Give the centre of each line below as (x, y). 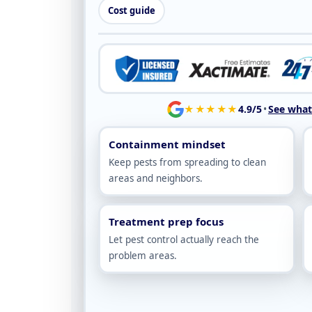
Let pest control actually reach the (184, 239)
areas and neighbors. (156, 178)
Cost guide (132, 10)
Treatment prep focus (166, 221)
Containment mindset (167, 144)
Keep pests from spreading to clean (187, 162)
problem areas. (143, 255)
